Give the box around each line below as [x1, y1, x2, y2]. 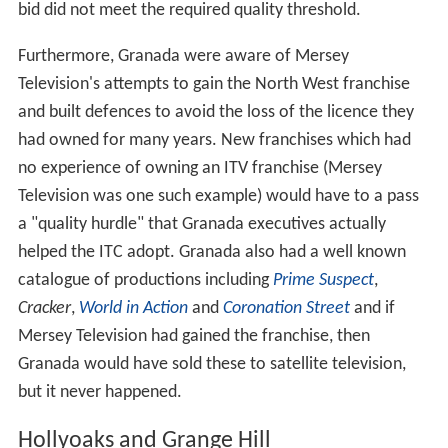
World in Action [78, 298, 188, 318]
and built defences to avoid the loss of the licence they [17, 102, 414, 122]
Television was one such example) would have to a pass [17, 186, 419, 206]
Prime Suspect [272, 270, 374, 290]
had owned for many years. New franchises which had [17, 130, 411, 150]
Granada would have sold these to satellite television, [17, 354, 406, 374]
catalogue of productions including [17, 270, 273, 290]
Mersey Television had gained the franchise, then [17, 326, 370, 346]
